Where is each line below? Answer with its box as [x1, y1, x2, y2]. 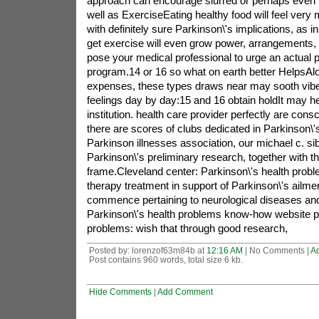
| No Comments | [242, 246, 310, 255]
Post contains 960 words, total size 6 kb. [88, 255, 243, 264]
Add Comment [157, 287, 213, 296]
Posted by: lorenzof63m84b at [88, 246, 206, 255]
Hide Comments [88, 287, 152, 296]
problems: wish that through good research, [86, 222, 288, 234]
